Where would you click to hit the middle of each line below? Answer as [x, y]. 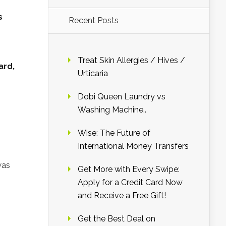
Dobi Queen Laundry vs [122, 97]
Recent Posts [94, 20]
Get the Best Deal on [117, 219]
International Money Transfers [133, 146]
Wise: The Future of [114, 133]
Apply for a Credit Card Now [130, 182]
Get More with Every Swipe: [129, 169]
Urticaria [93, 73]
